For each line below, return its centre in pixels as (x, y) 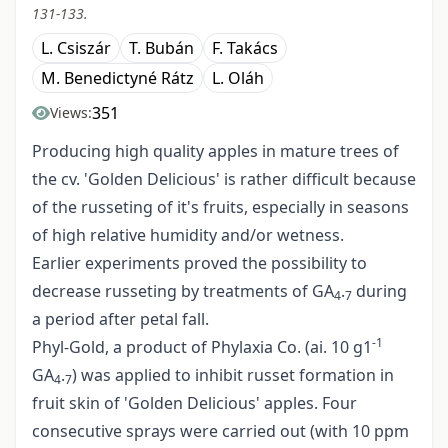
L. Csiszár (76, 48)
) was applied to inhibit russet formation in (233, 375)
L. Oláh (238, 78)
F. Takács (245, 48)
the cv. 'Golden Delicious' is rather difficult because (224, 179)
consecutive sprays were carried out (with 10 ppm (220, 431)
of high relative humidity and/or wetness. (188, 235)
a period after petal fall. (120, 319)
